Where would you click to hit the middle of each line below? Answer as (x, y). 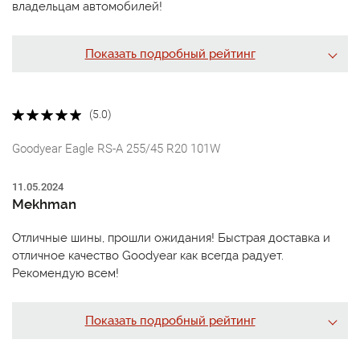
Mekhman (44, 204)
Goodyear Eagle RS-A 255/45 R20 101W (116, 148)
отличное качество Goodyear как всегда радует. (148, 255)
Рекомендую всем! (65, 273)
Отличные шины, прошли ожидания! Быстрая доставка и (171, 237)
